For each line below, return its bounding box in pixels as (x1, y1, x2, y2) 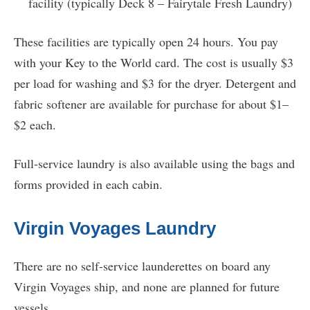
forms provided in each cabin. (14, 176, 163, 193)
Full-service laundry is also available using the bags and (14, 155, 295, 172)
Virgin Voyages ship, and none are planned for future (14, 278, 280, 295)
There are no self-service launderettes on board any (14, 257, 271, 275)
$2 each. (14, 116, 56, 134)
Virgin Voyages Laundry (14, 218, 216, 239)
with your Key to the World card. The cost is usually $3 (14, 54, 293, 71)
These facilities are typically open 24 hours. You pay (14, 33, 278, 51)
